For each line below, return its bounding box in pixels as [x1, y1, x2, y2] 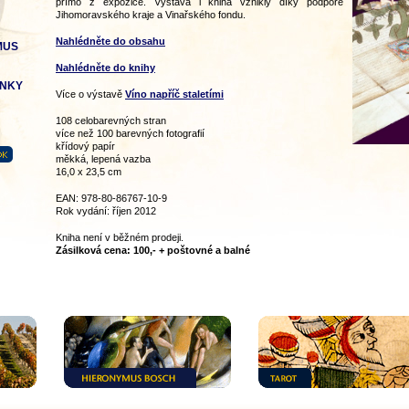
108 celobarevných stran [56, 115, 166, 126]
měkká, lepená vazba [56, 153, 151, 164]
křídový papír [56, 141, 115, 152]
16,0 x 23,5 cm [56, 166, 121, 177]
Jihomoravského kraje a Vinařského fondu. [56, 9, 246, 20]
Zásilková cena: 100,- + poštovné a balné [56, 245, 250, 256]
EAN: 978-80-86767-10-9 [56, 193, 167, 204]
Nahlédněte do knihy [56, 62, 155, 73]
